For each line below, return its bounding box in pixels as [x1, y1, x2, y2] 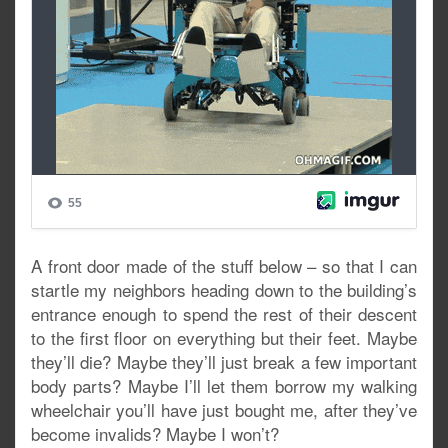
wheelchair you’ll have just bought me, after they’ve [31, 397, 417, 422]
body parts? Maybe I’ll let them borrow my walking [31, 373, 417, 398]
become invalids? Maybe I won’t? [31, 421, 279, 446]
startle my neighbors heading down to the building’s [31, 277, 417, 302]
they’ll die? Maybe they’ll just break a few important [31, 349, 417, 374]
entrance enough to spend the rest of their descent [31, 301, 417, 326]
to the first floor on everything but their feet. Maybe [31, 325, 417, 350]
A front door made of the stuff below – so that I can [31, 253, 417, 278]
